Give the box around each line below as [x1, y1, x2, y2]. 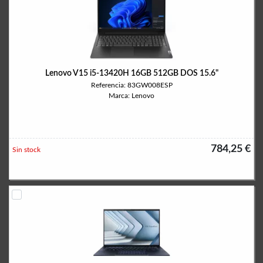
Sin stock [12, 146, 41, 153]
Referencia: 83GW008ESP [90, 82, 173, 89]
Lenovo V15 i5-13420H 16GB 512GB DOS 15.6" [45, 69, 218, 77]
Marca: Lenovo [109, 92, 154, 99]
